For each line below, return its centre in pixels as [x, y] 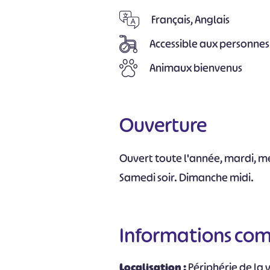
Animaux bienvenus [196, 68]
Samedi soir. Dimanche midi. [187, 178]
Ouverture [163, 125]
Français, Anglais [191, 20]
